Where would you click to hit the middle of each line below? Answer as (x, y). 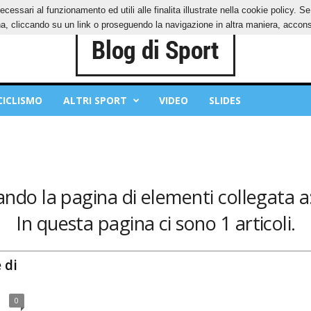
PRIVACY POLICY (53, 10)
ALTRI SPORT (95, 100)
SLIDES (225, 100)
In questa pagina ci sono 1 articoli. (156, 223)
